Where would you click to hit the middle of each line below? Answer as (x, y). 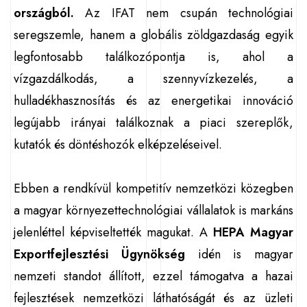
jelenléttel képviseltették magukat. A (113, 232)
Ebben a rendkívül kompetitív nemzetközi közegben (153, 188)
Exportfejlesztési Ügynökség (99, 254)
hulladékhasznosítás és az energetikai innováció (153, 101)
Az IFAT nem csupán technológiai (184, 13)
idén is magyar (239, 254)
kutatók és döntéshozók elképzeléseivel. (118, 145)
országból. (44, 13)
